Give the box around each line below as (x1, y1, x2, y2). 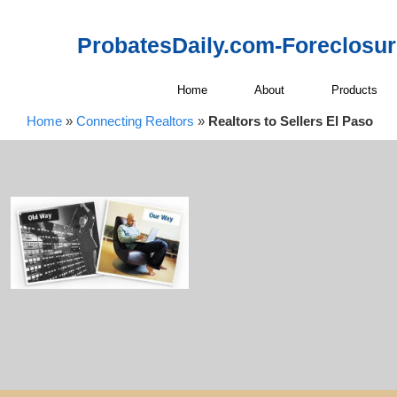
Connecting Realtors (76, 113, 194, 128)
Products (331, 82, 378, 97)
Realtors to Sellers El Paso (208, 113, 373, 128)
